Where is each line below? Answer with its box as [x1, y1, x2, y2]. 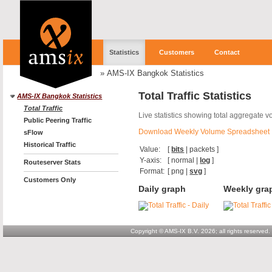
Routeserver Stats [24, 158, 81, 166]
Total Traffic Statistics [138, 90, 251, 102]
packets [189, 145, 216, 154]
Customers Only [24, 175, 76, 183]
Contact [214, 49, 240, 56]
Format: [140, 167, 165, 176]
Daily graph [138, 184, 186, 194]
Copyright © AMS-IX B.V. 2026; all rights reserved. [131, 228, 270, 235]
